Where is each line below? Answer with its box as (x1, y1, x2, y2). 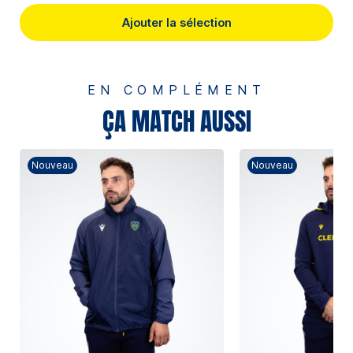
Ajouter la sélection (121, 15, 232, 29)
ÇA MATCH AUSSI (102, 103, 251, 140)
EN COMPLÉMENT (87, 81, 266, 98)
